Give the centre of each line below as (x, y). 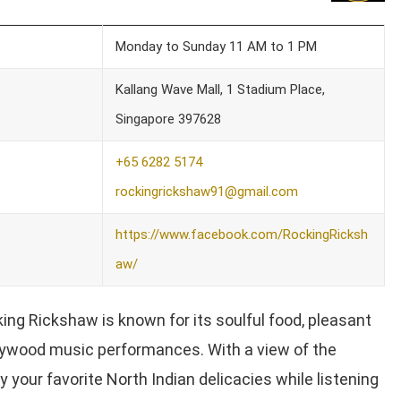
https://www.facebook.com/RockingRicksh (241, 234)
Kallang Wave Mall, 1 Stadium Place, (220, 89)
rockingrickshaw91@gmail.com (206, 191)
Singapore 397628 (168, 119)
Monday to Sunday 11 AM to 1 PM (216, 46)
